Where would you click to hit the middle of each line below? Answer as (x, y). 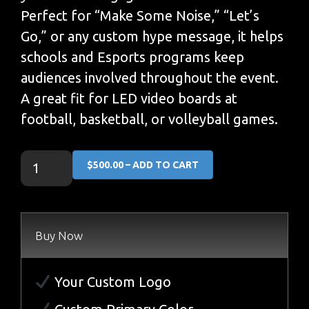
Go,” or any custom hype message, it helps (152, 37)
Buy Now (59, 235)
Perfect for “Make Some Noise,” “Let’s (140, 16)
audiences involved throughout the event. (150, 78)
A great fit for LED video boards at (129, 99)
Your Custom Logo (111, 281)
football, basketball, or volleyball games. (149, 119)
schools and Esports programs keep (132, 57)
